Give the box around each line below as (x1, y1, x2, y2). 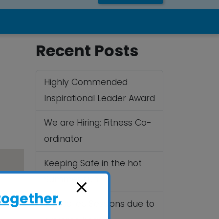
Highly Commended (44, 76, 128, 88)
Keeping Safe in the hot (44, 157, 142, 169)
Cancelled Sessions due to (44, 198, 154, 210)
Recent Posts (36, 40, 138, 62)
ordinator (44, 133, 83, 145)
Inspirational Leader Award (44, 92, 155, 104)
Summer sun (44, 174, 98, 185)
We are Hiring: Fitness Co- (44, 117, 152, 129)
